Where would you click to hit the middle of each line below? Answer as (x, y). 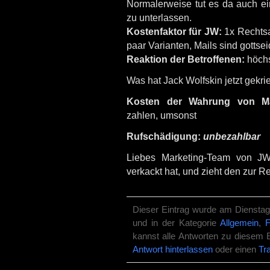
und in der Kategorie (176, 223)
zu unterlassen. (159, 17)
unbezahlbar (232, 136)
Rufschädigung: (165, 136)
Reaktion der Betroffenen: (186, 59)
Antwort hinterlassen (173, 250)
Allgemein (239, 223)
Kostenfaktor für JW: (174, 31)
